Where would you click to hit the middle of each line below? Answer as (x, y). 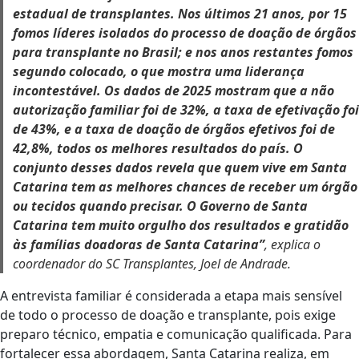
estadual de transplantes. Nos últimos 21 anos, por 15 (180, 14)
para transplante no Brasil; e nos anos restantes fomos (183, 52)
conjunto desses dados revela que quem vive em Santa (180, 167)
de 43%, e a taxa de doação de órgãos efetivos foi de (174, 129)
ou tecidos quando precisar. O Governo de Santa (160, 206)
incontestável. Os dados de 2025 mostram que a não (173, 91)
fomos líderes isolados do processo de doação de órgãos (185, 33)
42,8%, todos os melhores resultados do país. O (158, 148)
